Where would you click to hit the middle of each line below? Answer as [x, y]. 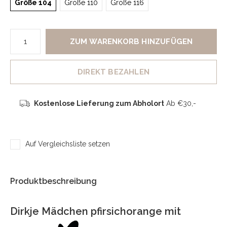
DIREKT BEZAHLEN [113, 72]
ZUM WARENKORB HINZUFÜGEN [131, 42]
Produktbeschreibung [53, 181]
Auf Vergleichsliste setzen [68, 144]
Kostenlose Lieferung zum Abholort [99, 103]
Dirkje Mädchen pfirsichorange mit [96, 211]
